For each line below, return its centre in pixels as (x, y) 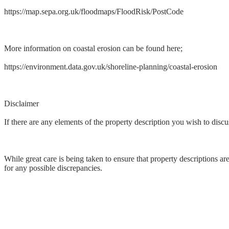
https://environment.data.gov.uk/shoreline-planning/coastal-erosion (111, 67)
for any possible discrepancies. (53, 168)
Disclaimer (21, 104)
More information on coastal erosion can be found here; (93, 49)
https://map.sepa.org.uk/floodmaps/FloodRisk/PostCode (94, 12)
